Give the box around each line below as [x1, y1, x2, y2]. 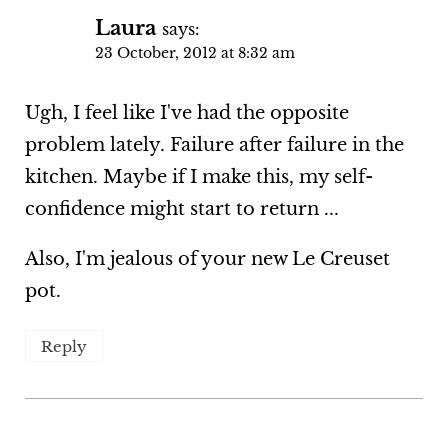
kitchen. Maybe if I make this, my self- [24, 165, 373, 188]
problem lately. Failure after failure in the [24, 133, 404, 156]
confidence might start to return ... [24, 197, 339, 220]
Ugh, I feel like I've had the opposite [24, 101, 349, 124]
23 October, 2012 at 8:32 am [94, 44, 295, 63]
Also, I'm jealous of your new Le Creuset [24, 247, 390, 270]
